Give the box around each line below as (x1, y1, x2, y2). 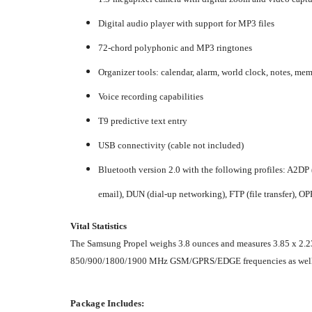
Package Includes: (70, 297, 145, 309)
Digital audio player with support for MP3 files (98, 17, 274, 29)
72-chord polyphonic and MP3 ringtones (98, 42, 252, 53)
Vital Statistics (70, 220, 127, 231)
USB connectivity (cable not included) (98, 139, 244, 150)
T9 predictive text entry (98, 115, 187, 126)
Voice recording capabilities (98, 91, 203, 102)
